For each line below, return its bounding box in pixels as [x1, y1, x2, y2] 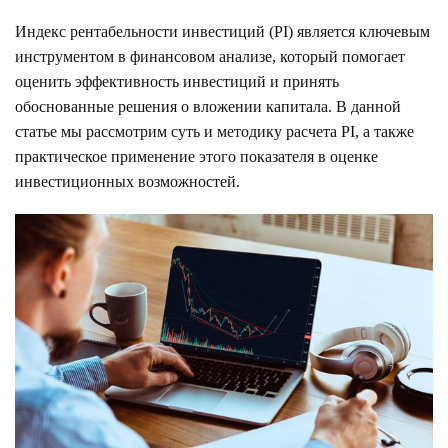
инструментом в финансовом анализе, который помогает [15, 48, 405, 65]
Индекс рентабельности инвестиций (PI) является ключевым [15, 23, 430, 40]
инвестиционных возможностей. [15, 173, 240, 190]
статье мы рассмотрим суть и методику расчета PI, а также [15, 123, 414, 140]
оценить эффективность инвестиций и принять [15, 73, 339, 90]
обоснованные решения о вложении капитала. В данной [15, 98, 401, 115]
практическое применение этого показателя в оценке [15, 148, 378, 165]
